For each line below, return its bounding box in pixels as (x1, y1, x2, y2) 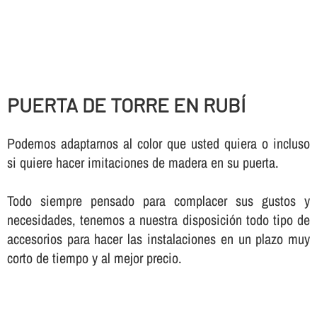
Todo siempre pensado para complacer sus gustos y (6, 190, 311, 210)
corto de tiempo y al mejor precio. (6, 248, 182, 267)
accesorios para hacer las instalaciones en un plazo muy (6, 229, 311, 248)
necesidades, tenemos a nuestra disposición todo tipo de (6, 209, 311, 229)
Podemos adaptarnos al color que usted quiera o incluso (6, 133, 311, 153)
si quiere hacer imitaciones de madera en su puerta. (6, 152, 279, 172)
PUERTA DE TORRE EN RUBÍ (6, 93, 246, 117)
